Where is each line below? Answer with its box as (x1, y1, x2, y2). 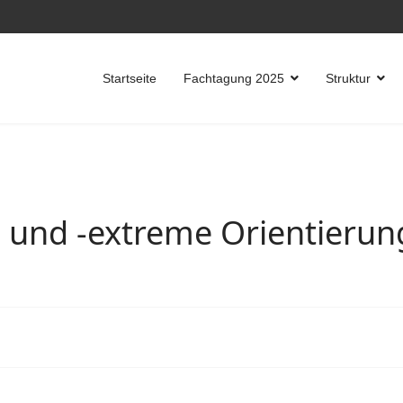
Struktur (326, 71, 371, 85)
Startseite (103, 71, 157, 85)
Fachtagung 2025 (184, 71, 284, 85)
